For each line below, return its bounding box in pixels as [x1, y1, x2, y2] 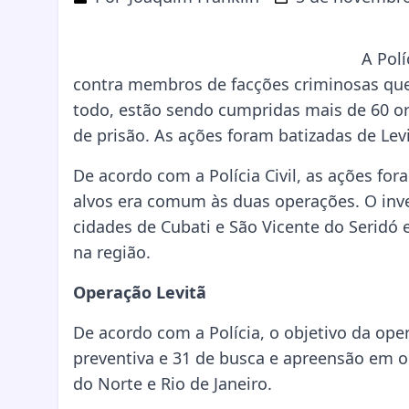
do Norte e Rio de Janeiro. [73, 372, 272, 395]
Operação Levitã [73, 281, 206, 304]
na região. [73, 241, 151, 264]
